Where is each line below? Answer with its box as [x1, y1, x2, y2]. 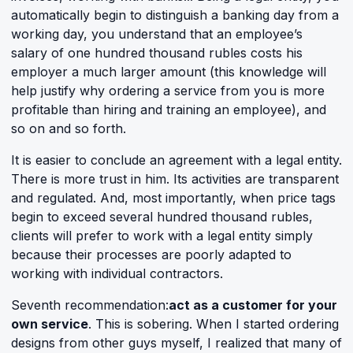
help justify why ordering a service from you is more [11, 83, 325, 98]
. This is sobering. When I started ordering [88, 316, 339, 332]
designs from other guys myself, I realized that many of [11, 335, 342, 351]
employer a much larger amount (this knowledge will [11, 64, 326, 80]
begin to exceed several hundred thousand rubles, [11, 209, 313, 225]
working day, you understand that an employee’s [11, 26, 303, 42]
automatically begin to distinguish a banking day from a [11, 7, 339, 23]
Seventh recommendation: [11, 297, 169, 313]
